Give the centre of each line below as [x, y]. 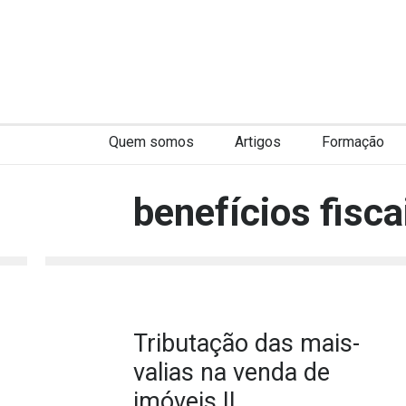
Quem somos [151, 142]
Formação [353, 142]
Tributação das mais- [246, 343]
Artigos [257, 142]
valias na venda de [232, 372]
